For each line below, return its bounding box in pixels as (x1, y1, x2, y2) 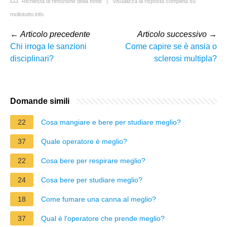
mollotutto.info (10, 11, 44, 17)
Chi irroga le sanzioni (10, 42, 87, 51)
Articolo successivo (137, 29, 207, 39)
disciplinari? (10, 54, 54, 63)
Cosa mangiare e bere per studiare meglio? (41, 118, 181, 126)
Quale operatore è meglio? (41, 137, 127, 145)
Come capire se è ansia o (125, 42, 217, 51)
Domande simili (10, 96, 69, 105)
